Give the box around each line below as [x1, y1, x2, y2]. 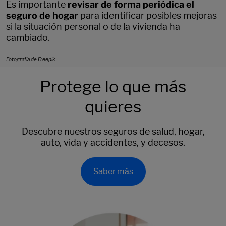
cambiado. [6, 32, 49, 43]
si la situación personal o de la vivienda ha [6, 21, 180, 32]
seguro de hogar [6, 10, 78, 21]
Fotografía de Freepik [6, 55, 55, 62]
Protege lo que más [40, 76, 186, 96]
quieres [85, 96, 141, 117]
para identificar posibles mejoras [78, 10, 217, 21]
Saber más [93, 166, 133, 176]
